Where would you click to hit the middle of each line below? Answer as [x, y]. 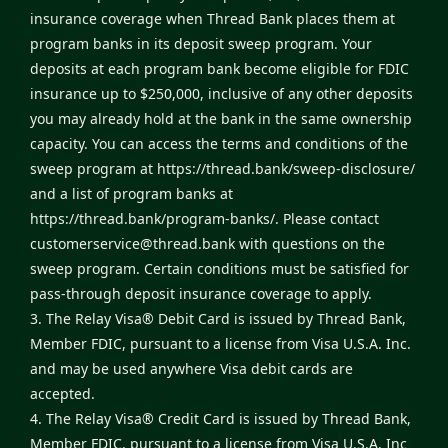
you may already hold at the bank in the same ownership [221, 119]
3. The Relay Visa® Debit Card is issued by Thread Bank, [218, 319]
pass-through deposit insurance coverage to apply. [201, 294]
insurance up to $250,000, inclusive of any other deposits [221, 94]
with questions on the [312, 244]
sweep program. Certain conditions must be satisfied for [219, 269]
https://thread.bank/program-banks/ [152, 219]
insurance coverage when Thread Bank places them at [212, 19]
